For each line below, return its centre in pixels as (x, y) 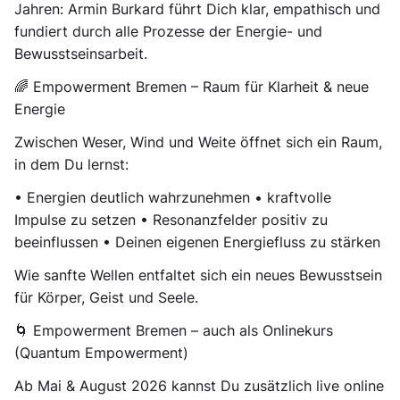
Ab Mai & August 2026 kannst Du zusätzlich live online (199, 386)
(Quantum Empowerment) (101, 353)
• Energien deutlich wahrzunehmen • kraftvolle (173, 197)
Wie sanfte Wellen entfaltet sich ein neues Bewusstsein (198, 275)
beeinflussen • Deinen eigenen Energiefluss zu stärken (197, 242)
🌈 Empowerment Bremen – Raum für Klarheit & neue (192, 87)
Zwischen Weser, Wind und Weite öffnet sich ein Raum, (198, 142)
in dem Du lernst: (71, 164)
